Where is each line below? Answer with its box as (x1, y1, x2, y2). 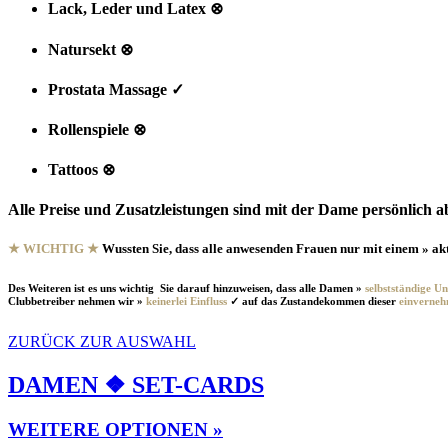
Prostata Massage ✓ (48, 80, 184, 98)
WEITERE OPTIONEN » (8, 418, 223, 440)
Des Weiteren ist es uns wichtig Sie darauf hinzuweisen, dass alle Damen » (8, 281, 365, 294)
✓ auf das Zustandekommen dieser (227, 294, 399, 307)
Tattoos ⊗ (48, 161, 115, 179)
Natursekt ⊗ (48, 40, 133, 58)
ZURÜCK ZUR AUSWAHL (8, 332, 196, 350)
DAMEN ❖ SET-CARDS (8, 371, 264, 398)
